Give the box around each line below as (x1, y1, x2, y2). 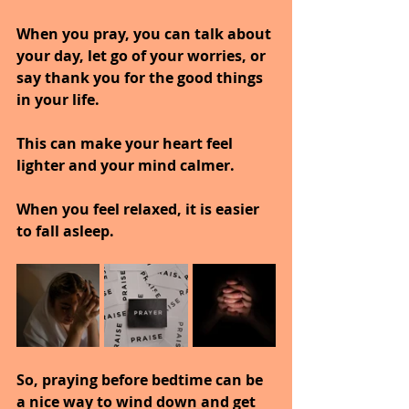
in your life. (16, 89, 100, 110)
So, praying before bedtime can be (16, 369, 267, 390)
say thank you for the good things (16, 67, 267, 88)
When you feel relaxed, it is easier (16, 198, 263, 219)
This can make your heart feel (16, 132, 236, 153)
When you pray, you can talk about (16, 23, 275, 44)
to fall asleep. (16, 220, 114, 241)
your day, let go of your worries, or (16, 45, 269, 66)
